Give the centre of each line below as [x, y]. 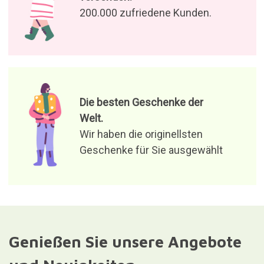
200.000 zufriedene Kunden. [145, 12]
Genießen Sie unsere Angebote [125, 242]
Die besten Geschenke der [141, 103]
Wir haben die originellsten [141, 134]
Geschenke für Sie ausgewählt [151, 150]
